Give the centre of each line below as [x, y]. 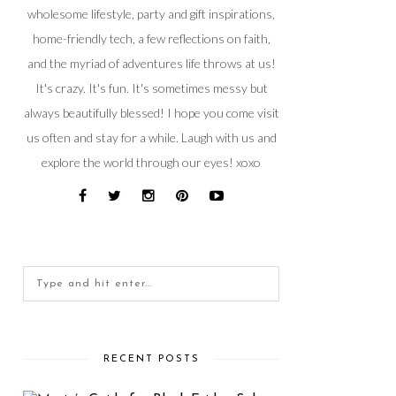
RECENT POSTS [151, 359]
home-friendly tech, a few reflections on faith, [151, 38]
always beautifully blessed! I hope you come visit [151, 113]
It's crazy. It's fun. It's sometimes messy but [151, 88]
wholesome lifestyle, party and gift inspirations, [151, 14]
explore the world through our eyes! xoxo [151, 162]
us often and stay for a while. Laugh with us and [151, 137]
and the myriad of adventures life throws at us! [151, 63]
